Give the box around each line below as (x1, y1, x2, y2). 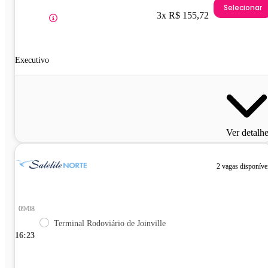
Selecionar (224, 2, 262, 13)
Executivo (15, 56, 49, 65)
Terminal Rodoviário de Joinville (54, 219, 166, 229)
